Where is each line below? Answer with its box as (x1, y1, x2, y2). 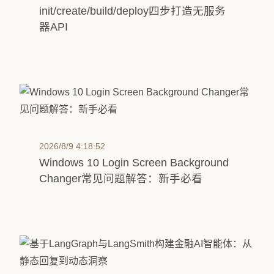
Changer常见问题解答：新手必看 (39, 172, 202, 185)
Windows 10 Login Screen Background (39, 157, 229, 169)
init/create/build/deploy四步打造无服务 (39, 5, 226, 17)
